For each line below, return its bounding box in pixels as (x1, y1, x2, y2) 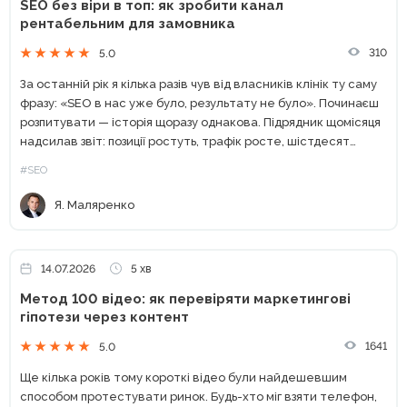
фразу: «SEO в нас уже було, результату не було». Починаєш (20, 95, 379, 110)
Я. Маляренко (55, 198, 134, 213)
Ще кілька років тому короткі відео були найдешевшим (20, 370, 347, 384)
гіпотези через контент (20, 308, 189, 325)
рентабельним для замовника (20, 15, 235, 32)
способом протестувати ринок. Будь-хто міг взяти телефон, (20, 389, 377, 403)
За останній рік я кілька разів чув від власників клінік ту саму (20, 76, 377, 91)
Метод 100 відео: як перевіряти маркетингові (20, 290, 351, 307)
